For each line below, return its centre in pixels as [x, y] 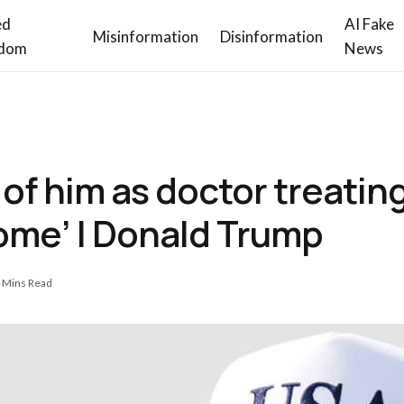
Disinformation [272, 36]
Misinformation [146, 36]
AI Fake [370, 24]
